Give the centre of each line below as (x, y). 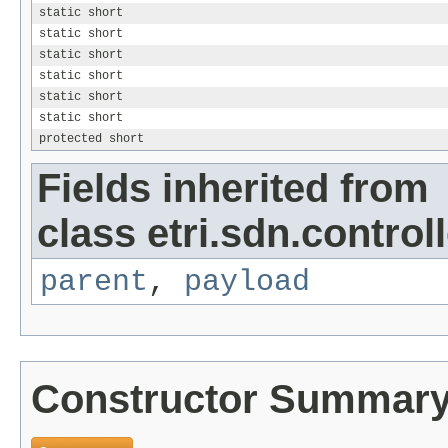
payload (247, 281)
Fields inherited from (233, 187)
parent (94, 281)
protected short (91, 138)
